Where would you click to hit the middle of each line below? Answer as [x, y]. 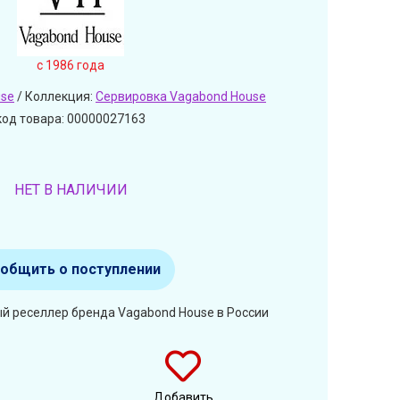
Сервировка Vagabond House [181, 96]
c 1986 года [71, 65]
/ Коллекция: [55, 96]
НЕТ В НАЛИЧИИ [71, 189]
